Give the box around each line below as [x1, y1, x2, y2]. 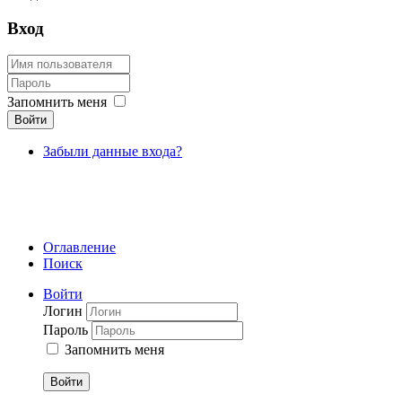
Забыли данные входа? [43, 144, 182, 160]
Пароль [43, 322, 92, 338]
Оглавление [43, 240, 116, 256]
